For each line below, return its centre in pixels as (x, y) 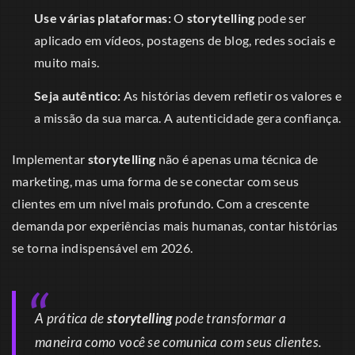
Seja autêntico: (78, 96)
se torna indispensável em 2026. (103, 248)
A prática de (71, 319)
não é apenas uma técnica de (237, 159)
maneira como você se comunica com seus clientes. (179, 342)
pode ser (281, 18)
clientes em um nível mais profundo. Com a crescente (161, 204)
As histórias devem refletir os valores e (231, 96)
